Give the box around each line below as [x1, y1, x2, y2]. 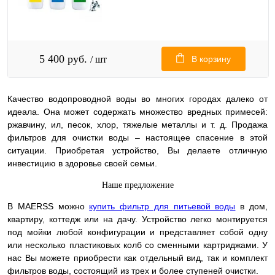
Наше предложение [101, 180, 174, 190]
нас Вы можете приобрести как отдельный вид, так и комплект [7, 253, 268, 263]
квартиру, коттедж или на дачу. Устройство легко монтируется [7, 214, 268, 225]
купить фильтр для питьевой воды [89, 201, 236, 212]
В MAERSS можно [7, 201, 90, 212]
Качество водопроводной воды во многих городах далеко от [7, 94, 268, 104]
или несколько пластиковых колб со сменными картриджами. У [7, 240, 268, 250]
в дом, [235, 201, 268, 212]
